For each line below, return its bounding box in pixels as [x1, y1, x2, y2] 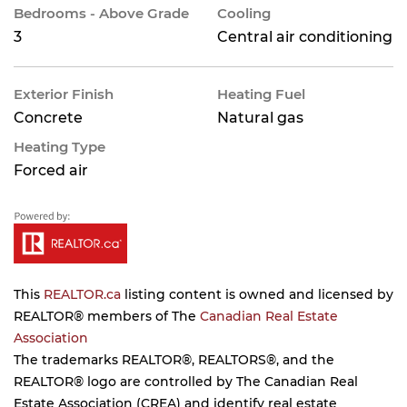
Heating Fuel [217, 85, 305, 103]
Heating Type [14, 138, 105, 155]
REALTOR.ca [44, 286, 121, 303]
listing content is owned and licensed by [121, 286, 393, 303]
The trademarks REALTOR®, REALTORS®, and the [14, 352, 334, 368]
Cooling [217, 5, 271, 22]
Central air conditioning [217, 28, 392, 45]
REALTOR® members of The [14, 308, 200, 324]
